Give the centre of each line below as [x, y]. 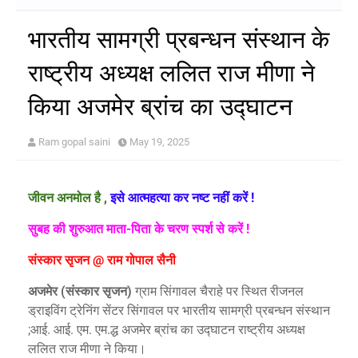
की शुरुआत [80, 229]
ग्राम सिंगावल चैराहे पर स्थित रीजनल [219, 292]
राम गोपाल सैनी [141, 261]
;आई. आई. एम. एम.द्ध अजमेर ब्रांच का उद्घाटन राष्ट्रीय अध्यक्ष [167, 330]
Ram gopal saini [74, 142]
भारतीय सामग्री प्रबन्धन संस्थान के [179, 40]
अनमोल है [80, 198]
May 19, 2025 [159, 142]
